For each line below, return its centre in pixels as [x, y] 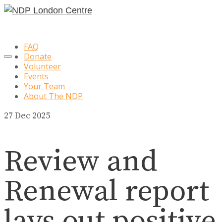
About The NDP [53, 96]
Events [36, 76]
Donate [38, 56]
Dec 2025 [31, 116]
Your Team [44, 86]
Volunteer [42, 66]
